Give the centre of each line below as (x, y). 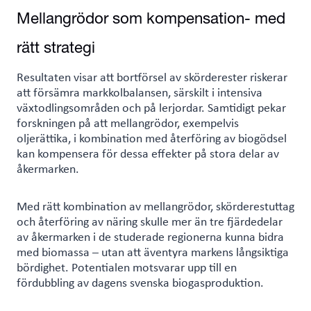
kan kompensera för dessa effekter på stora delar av (148, 153)
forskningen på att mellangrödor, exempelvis (128, 123)
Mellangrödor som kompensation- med (151, 18)
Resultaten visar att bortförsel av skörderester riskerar (152, 77)
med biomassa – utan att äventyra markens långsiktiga (153, 252)
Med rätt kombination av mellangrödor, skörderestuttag (155, 206)
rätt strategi (56, 48)
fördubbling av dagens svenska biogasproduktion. (140, 283)
